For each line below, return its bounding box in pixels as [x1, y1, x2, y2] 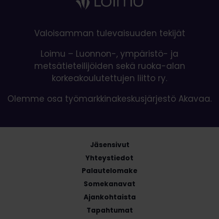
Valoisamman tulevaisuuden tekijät [34, 27, 185, 40]
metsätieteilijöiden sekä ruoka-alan [34, 60, 185, 72]
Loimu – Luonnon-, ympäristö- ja [41, 48, 178, 60]
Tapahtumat [86, 205, 133, 215]
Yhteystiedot [86, 153, 133, 163]
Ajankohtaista [83, 192, 136, 202]
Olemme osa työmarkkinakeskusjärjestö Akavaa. [7, 93, 212, 105]
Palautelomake [82, 166, 137, 176]
